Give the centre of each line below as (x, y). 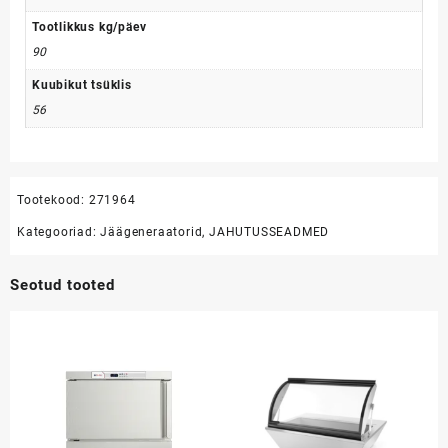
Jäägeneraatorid (151, 232)
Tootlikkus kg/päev (89, 26)
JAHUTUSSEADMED (269, 232)
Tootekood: (53, 200)
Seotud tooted (62, 285)
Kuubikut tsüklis (82, 84)
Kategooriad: (59, 232)
